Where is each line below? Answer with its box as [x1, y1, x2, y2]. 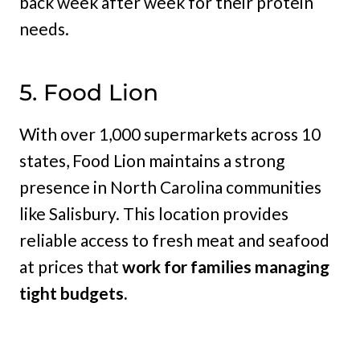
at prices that [19, 256, 119, 277]
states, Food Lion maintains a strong [19, 150, 284, 171]
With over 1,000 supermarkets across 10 [19, 124, 321, 145]
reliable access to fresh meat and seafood [19, 230, 329, 251]
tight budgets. [19, 283, 127, 304]
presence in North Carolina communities [19, 177, 321, 198]
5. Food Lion [19, 79, 158, 107]
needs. [19, 18, 69, 39]
